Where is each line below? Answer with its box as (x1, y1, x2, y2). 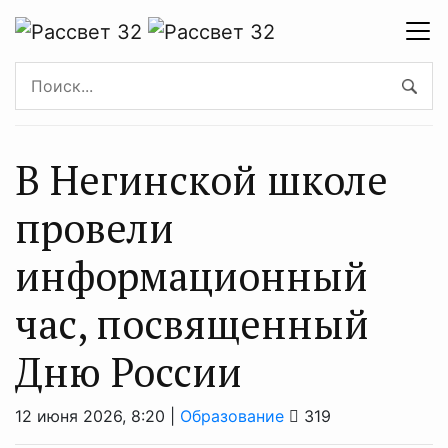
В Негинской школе (15, 152, 388, 206)
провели (15, 200, 174, 254)
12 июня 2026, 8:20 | (15, 405, 180, 426)
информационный (15, 248, 368, 302)
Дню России (15, 344, 242, 398)
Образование (180, 405, 284, 426)
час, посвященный (15, 296, 369, 350)
